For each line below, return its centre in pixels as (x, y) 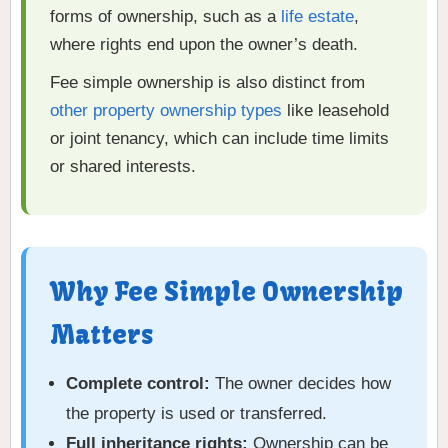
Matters (101, 335)
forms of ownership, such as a (165, 17)
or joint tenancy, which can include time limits (219, 139)
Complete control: (138, 384)
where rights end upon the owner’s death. (204, 45)
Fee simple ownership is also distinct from (207, 83)
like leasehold (335, 111)
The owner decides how (300, 384)
